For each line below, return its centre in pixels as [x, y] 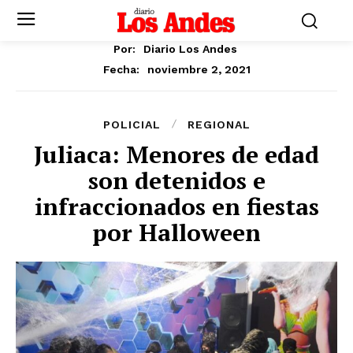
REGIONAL [219, 124]
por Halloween [176, 232]
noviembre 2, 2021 [199, 69]
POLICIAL [132, 124]
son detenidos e [176, 180]
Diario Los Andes [190, 48]
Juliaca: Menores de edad [176, 154]
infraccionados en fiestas [176, 206]
